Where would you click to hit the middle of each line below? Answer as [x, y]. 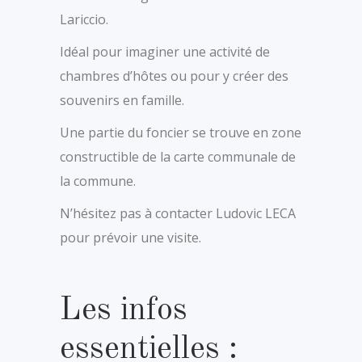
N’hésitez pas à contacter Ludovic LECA [178, 213]
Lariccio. [84, 19]
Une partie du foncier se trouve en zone [181, 132]
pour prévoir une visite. [130, 237]
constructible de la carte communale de [178, 156]
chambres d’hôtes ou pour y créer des [174, 76]
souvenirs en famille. [122, 100]
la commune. [98, 181]
